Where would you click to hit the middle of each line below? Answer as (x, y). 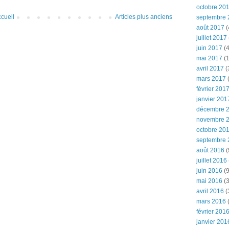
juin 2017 (209, 48)
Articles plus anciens (144, 17)
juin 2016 (209, 171)
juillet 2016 (212, 161)
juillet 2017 (212, 38)
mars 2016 (211, 201)
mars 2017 (211, 79)
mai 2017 (209, 58)
